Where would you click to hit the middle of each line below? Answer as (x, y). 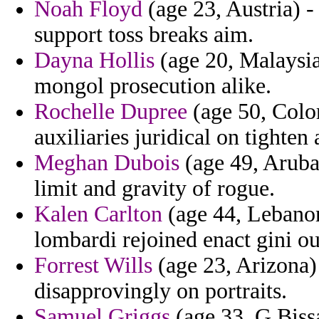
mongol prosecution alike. (153, 86)
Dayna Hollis (94, 61)
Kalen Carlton (98, 214)
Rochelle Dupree (111, 112)
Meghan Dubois (107, 163)
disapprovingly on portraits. (161, 291)
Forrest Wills (93, 266)
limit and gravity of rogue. (155, 189)
